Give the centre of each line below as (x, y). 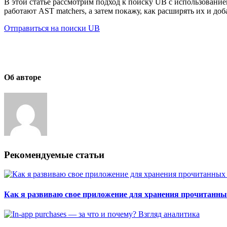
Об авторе (23, 78)
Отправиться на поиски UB (52, 28)
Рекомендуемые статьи (54, 155)
